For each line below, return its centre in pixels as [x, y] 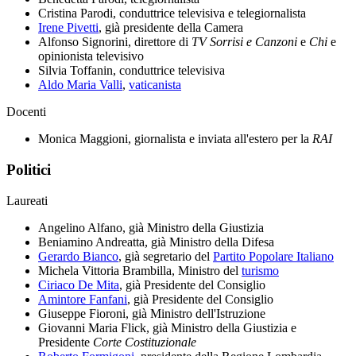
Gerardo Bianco [78, 256]
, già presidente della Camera [171, 28]
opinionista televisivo [91, 56]
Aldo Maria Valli [80, 85]
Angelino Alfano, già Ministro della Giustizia [151, 227]
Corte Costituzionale [145, 342]
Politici [29, 169]
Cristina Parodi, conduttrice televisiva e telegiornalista [172, 14]
